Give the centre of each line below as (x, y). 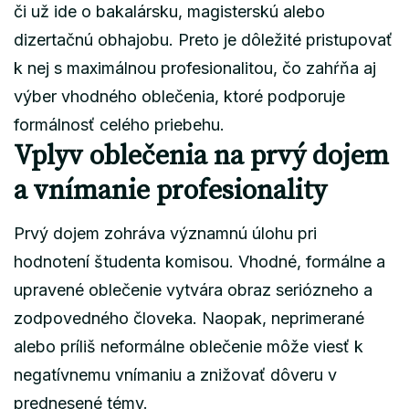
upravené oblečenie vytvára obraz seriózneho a (193, 289)
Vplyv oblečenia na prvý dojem (201, 156)
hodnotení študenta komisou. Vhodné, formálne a (199, 261)
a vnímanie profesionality (170, 190)
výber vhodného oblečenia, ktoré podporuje (179, 96)
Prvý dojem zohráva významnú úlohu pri (165, 233)
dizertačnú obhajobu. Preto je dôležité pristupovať (203, 39)
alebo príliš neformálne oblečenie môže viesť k (189, 346)
